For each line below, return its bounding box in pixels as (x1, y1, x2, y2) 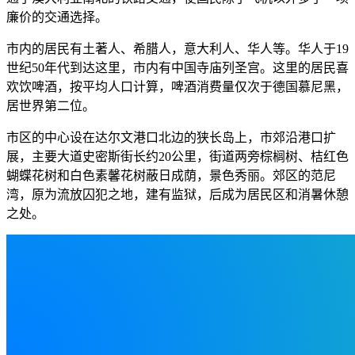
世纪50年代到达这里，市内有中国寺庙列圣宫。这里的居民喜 (6, 60, 349, 74)
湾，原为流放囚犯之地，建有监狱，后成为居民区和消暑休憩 (6, 187, 349, 201)
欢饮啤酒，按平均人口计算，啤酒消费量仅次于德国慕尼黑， (6, 79, 349, 94)
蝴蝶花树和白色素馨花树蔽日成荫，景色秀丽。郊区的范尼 (6, 168, 336, 182)
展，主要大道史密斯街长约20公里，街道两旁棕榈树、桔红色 (6, 149, 349, 163)
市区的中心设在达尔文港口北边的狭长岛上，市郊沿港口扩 (6, 130, 336, 144)
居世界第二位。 (6, 98, 95, 113)
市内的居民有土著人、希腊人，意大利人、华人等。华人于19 (6, 41, 349, 55)
